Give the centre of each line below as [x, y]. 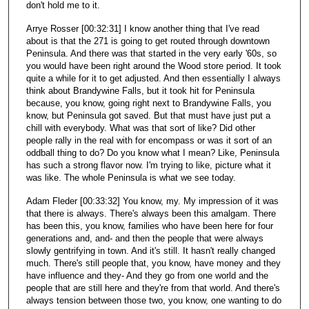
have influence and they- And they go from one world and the [147, 275]
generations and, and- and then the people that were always [144, 238]
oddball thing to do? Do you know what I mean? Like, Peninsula [152, 152]
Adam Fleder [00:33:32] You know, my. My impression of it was [152, 201]
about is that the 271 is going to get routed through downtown [148, 41]
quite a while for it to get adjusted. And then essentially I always [153, 78]
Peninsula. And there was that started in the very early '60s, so [151, 53]
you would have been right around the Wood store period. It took [153, 66]
